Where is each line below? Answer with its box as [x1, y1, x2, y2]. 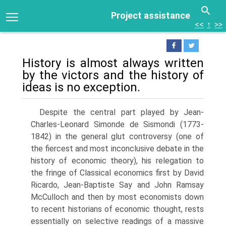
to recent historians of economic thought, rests [31, 204, 204, 214]
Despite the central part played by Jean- [39, 107, 204, 117]
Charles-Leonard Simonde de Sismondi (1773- [31, 120, 204, 129]
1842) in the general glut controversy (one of [31, 132, 204, 141]
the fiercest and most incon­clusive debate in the [31, 144, 204, 153]
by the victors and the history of [22, 68, 204, 82]
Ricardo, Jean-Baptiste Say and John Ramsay [31, 180, 204, 190]
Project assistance [111, 10, 190, 21]
